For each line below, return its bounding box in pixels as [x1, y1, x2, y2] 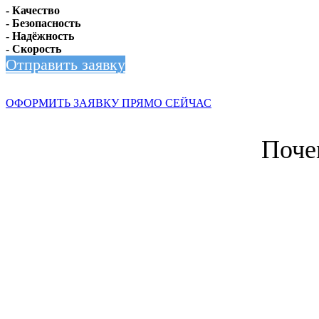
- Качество [6, 4, 60, 16]
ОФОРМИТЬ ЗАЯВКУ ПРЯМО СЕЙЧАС [6, 97, 211, 109]
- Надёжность [6, 30, 74, 42]
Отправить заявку [6, 56, 125, 73]
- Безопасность [6, 17, 80, 29]
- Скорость [6, 43, 61, 55]
